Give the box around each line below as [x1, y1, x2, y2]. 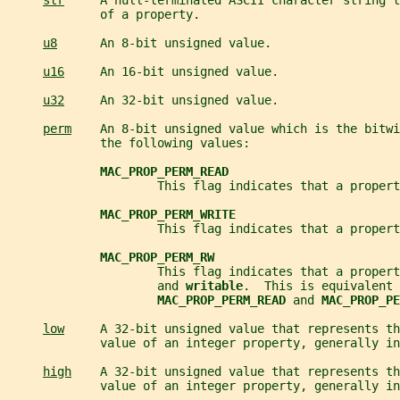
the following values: [7, 136, 250, 151]
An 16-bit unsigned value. [64, 64, 279, 79]
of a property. [7, 7, 200, 22]
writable [186, 279, 243, 294]
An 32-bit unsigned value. [64, 93, 279, 108]
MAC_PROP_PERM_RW [100, 250, 214, 265]
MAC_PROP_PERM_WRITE [100, 207, 236, 222]
